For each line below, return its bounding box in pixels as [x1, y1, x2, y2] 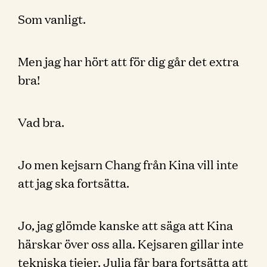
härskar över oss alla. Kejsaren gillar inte [18, 235, 244, 252]
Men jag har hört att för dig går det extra [18, 52, 239, 69]
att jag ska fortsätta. [18, 174, 129, 191]
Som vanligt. [18, 10, 86, 27]
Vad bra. [18, 113, 64, 130]
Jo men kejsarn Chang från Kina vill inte [18, 156, 238, 172]
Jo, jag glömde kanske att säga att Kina [18, 216, 233, 233]
